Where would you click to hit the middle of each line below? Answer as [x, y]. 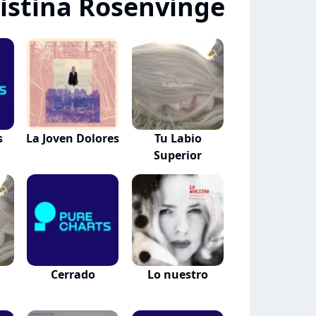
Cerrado [73, 274]
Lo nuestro [178, 274]
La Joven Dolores [73, 138]
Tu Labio [178, 138]
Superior [178, 155]
